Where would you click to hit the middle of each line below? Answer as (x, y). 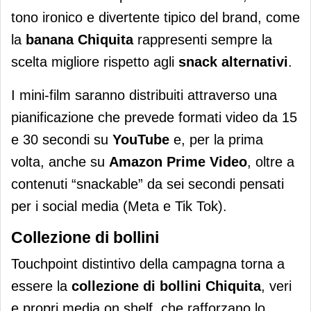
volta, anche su (60, 162)
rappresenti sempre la (203, 40)
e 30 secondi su (62, 140)
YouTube (141, 140)
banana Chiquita (79, 40)
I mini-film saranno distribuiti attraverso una (144, 95)
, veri (276, 286)
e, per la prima (216, 140)
